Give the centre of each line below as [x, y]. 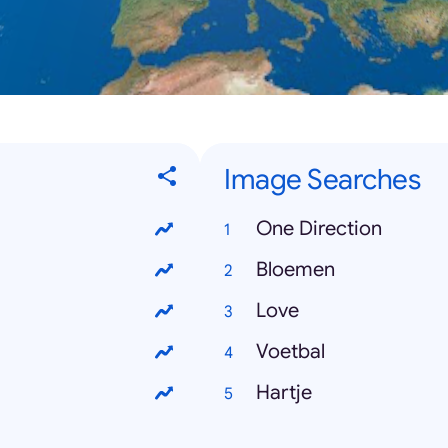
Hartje [284, 393]
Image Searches [322, 180]
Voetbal [290, 352]
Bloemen [295, 270]
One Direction [319, 229]
